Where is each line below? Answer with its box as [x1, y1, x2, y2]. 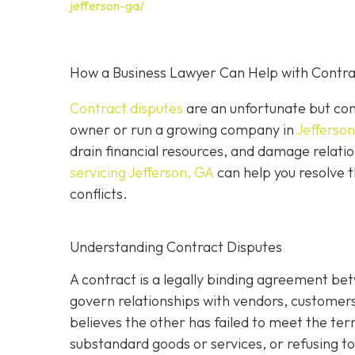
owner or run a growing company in [70, 120, 296, 139]
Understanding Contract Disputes [70, 238, 282, 257]
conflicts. [70, 185, 128, 204]
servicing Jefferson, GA [70, 163, 214, 182]
